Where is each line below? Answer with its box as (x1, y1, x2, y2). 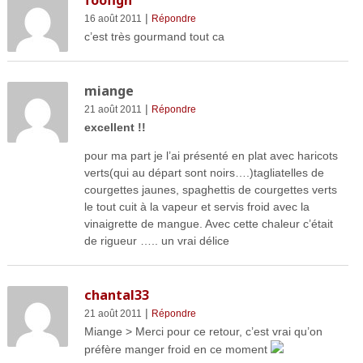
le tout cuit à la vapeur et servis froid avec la (83, 200, 310, 214)
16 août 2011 (83, 13, 142, 25)
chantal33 (83, 286, 149, 305)
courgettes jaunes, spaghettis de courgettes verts (83, 183, 337, 197)
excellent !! (83, 121, 146, 135)
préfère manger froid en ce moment (83, 343, 271, 357)
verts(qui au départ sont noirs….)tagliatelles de (83, 166, 324, 180)
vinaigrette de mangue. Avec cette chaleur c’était (83, 217, 333, 231)
